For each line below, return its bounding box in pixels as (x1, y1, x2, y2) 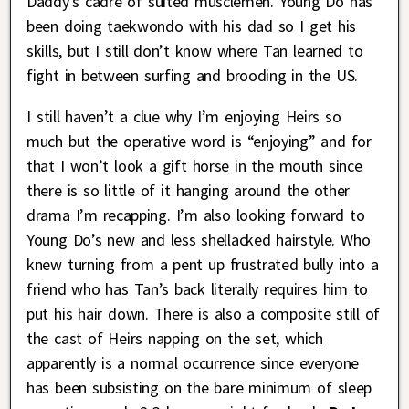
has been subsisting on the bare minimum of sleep (26, 377, 372, 399)
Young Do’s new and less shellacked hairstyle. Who (26, 229, 371, 251)
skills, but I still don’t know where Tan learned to (26, 40, 363, 62)
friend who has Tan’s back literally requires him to (26, 278, 369, 300)
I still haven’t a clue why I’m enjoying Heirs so (26, 106, 341, 128)
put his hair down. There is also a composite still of (26, 303, 381, 325)
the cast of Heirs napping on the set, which (26, 328, 323, 350)
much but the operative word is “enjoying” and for (26, 131, 372, 152)
